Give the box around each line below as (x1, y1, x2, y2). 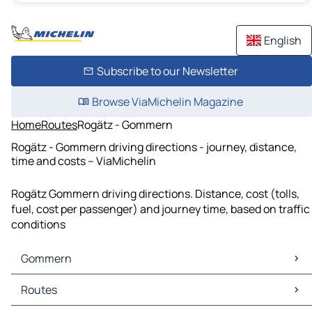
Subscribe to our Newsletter (96, 63, 238, 79)
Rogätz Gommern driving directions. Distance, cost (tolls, (11, 186, 299, 202)
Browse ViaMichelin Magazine (91, 94, 243, 109)
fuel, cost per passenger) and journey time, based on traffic (11, 201, 310, 217)
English (264, 33, 302, 48)
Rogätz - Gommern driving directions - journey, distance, (11, 139, 297, 155)
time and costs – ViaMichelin (11, 153, 156, 169)
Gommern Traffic (14, 290, 100, 306)
